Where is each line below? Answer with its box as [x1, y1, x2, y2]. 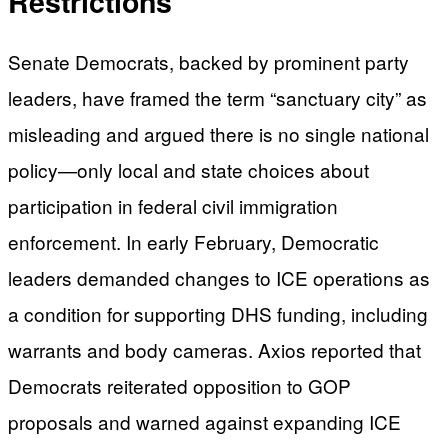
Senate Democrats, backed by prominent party [8, 47, 409, 75]
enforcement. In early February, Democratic [8, 227, 379, 255]
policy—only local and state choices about [8, 155, 369, 183]
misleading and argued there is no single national [8, 119, 429, 147]
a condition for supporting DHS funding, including [8, 299, 428, 327]
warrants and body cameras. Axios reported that [8, 335, 421, 363]
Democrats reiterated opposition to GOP [8, 371, 351, 399]
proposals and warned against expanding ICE [8, 407, 401, 435]
